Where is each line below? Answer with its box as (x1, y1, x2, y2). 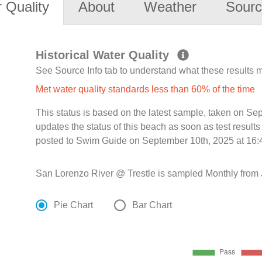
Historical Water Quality (36, 49, 173, 62)
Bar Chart (132, 200, 173, 211)
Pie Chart (54, 200, 94, 211)
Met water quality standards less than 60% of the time (36, 84, 256, 95)
